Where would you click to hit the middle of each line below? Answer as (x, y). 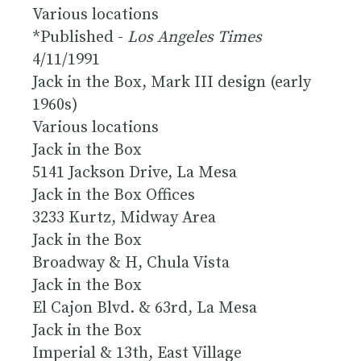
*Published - (80, 37)
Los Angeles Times (195, 37)
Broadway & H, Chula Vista (131, 263)
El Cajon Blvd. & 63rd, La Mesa (145, 308)
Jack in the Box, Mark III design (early (172, 82)
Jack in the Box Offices (114, 195)
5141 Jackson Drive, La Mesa (135, 172)
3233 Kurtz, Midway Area (124, 218)
